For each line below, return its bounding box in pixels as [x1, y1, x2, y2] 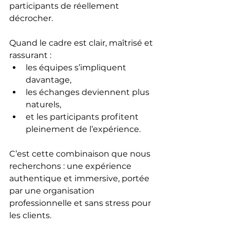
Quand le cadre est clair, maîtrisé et [9, 37, 155, 48]
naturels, [26, 99, 61, 109]
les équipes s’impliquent [26, 62, 128, 72]
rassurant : [9, 50, 51, 60]
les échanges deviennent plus [26, 87, 151, 97]
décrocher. [9, 13, 53, 23]
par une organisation [9, 185, 97, 196]
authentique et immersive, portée [9, 173, 151, 183]
